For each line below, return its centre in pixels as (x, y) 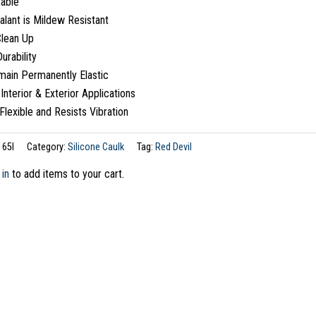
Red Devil (173, 147)
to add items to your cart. (66, 174)
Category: (47, 147)
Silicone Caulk (96, 147)
